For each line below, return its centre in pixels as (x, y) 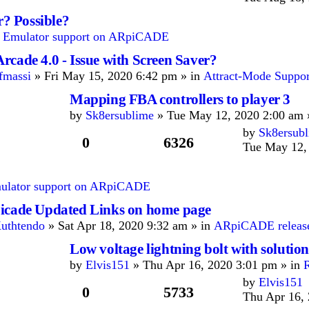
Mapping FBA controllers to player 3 (180, 99)
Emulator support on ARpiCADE (86, 37)
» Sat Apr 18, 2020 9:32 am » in (129, 226)
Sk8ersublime (120, 115)
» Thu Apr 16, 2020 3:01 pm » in (217, 265)
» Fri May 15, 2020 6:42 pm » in (117, 76)
